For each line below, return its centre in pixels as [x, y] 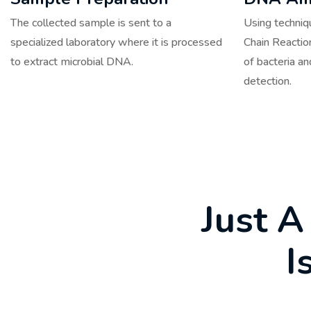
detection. [268, 81]
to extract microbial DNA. [72, 61]
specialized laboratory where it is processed [116, 42]
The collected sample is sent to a [91, 23]
